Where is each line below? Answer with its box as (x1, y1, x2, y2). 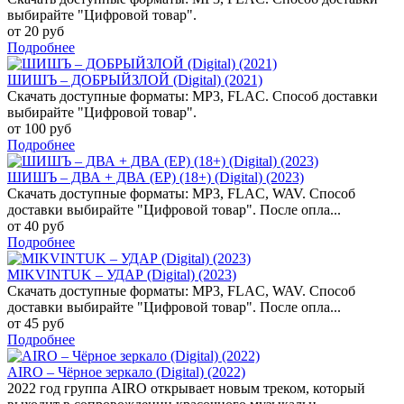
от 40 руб (7, 217, 64, 234)
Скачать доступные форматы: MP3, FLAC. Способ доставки (7, 87, 378, 104)
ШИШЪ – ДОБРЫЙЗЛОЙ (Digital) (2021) (7, 71, 262, 87)
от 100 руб (7, 120, 71, 136)
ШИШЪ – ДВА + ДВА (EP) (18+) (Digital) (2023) (7, 169, 304, 185)
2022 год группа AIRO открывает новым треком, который (7, 380, 365, 396)
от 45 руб (7, 315, 64, 331)
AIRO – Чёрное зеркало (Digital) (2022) (7, 363, 245, 380)
